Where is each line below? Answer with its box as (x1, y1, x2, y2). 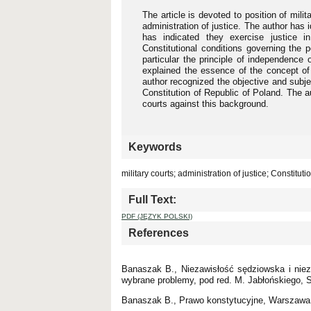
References (128, 226, 189, 239)
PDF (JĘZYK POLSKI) (121, 212, 192, 220)
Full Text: (128, 193, 176, 205)
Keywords (128, 140, 182, 153)
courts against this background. (142, 98, 269, 109)
